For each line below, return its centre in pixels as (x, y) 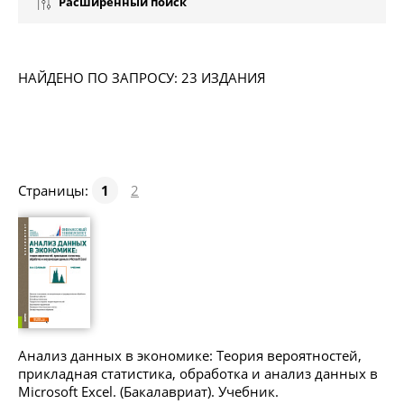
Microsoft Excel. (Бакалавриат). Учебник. (148, 391)
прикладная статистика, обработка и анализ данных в (198, 373)
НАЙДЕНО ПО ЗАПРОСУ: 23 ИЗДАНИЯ (142, 78)
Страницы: (55, 190)
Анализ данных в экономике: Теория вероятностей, (190, 355)
